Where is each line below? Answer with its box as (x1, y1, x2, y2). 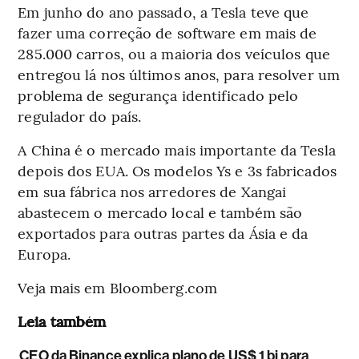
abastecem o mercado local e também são (18, 202, 303, 223)
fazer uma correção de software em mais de (18, 22, 317, 43)
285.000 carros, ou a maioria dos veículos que (18, 43, 330, 64)
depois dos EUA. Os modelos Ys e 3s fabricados (18, 160, 337, 181)
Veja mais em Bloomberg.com (18, 277, 217, 298)
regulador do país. (18, 106, 142, 127)
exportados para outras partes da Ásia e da (18, 223, 309, 244)
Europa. (18, 244, 71, 264)
